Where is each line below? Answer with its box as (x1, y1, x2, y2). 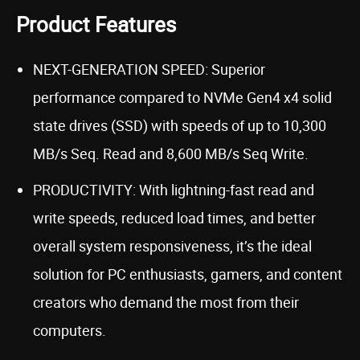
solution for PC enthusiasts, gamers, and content (33, 264, 342, 284)
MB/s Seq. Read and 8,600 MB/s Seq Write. (33, 144, 309, 163)
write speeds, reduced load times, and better (33, 208, 316, 227)
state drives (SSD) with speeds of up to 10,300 (33, 116, 326, 135)
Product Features (16, 10, 176, 39)
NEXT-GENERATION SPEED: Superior (33, 59, 265, 79)
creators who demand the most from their (33, 292, 299, 312)
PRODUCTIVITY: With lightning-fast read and (33, 180, 314, 199)
